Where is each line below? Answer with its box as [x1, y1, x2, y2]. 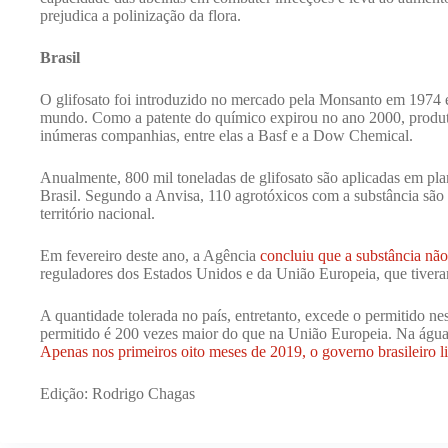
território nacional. [40, 204, 155, 222]
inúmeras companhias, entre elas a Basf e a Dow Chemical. [40, 126, 413, 144]
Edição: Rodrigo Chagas [40, 384, 195, 402]
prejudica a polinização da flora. [40, 6, 241, 24]
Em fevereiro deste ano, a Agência [40, 246, 260, 264]
